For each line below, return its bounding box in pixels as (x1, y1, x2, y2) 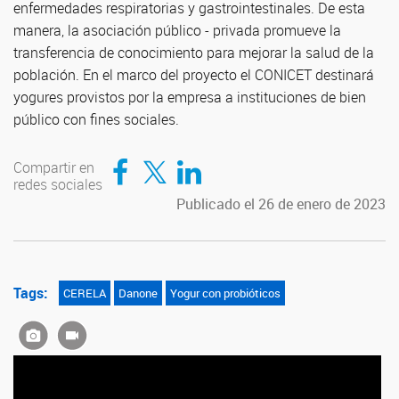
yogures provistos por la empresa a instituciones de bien (13, 87, 366, 107)
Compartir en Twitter (142, 138, 232, 176)
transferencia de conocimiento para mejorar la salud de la (13, 43, 374, 62)
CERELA (63, 285, 106, 301)
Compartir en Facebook (110, 138, 236, 176)
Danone (118, 285, 158, 301)
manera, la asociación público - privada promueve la (13, 20, 341, 40)
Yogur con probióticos (170, 285, 281, 301)
